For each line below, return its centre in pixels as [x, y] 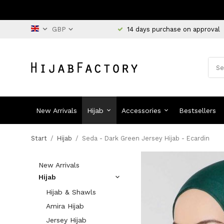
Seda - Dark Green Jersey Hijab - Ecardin [146, 138]
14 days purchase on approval [173, 29]
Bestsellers [198, 110]
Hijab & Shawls [71, 192]
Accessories [141, 110]
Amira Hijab [65, 206]
